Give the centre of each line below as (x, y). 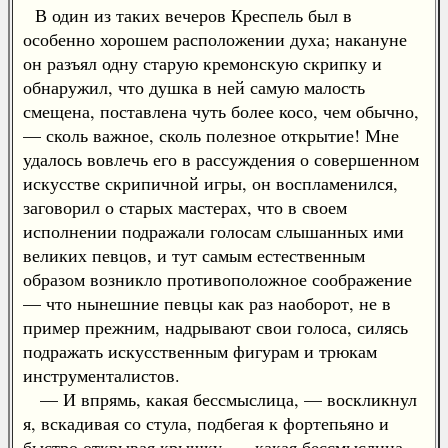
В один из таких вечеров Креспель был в (187, 15)
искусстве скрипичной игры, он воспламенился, (210, 183)
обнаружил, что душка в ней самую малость (194, 87)
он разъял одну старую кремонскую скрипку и (202, 63)
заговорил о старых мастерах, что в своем (185, 207)
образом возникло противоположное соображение (217, 279)
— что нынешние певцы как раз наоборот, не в (207, 303)
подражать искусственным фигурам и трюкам (200, 351)
